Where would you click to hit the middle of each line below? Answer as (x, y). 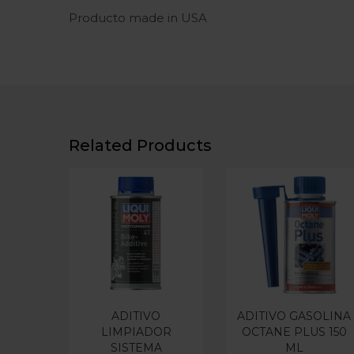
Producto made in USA (138, 17)
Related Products (140, 145)
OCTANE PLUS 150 (294, 332)
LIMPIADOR (136, 332)
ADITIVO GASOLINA (294, 316)
